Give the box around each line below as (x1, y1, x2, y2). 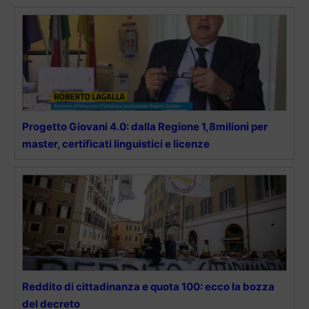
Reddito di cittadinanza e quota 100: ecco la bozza (22, 280, 275, 294)
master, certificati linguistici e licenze (22, 137, 210, 151)
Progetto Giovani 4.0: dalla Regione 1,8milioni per (22, 120, 268, 134)
